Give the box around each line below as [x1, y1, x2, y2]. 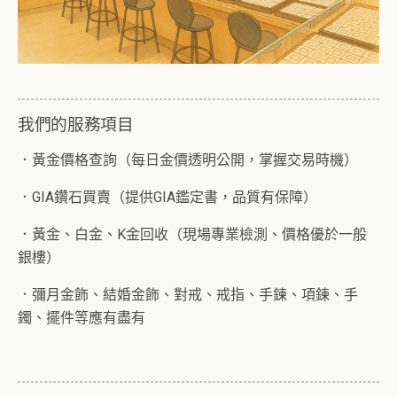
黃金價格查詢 [32, 151, 117, 168]
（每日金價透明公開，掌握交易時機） [117, 151, 358, 168]
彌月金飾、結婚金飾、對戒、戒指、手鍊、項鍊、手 [32, 285, 358, 303]
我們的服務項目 [18, 113, 134, 134]
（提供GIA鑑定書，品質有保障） [111, 188, 317, 206]
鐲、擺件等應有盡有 [18, 308, 145, 326]
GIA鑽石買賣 [32, 188, 111, 206]
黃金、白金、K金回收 [32, 225, 168, 243]
